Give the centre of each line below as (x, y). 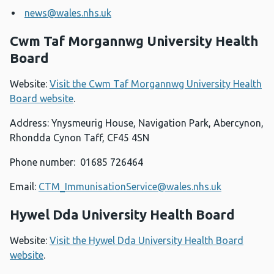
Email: (24, 187)
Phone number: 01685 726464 (76, 162)
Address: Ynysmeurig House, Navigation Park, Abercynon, (137, 123)
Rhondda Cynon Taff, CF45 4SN (80, 138)
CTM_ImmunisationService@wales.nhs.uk (130, 187)
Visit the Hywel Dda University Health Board (146, 241)
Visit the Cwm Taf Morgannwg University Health (156, 84)
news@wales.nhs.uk (68, 13)
